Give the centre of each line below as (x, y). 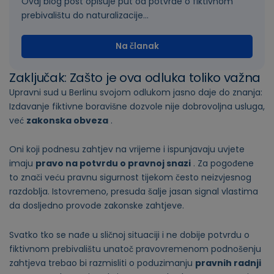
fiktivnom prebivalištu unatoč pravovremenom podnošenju (135, 249)
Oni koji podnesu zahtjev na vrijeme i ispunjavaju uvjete (127, 150)
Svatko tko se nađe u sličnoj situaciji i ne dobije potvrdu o (129, 235)
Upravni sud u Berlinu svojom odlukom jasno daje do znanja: (136, 92)
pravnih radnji (228, 263)
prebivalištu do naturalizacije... (85, 15)
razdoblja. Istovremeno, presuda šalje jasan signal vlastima (134, 192)
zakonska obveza (67, 120)
